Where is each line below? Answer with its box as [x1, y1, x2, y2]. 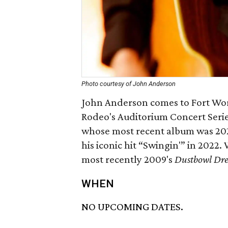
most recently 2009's [81, 153, 175, 165]
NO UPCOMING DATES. [81, 201, 183, 213]
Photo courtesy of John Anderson [81, 80, 176, 88]
